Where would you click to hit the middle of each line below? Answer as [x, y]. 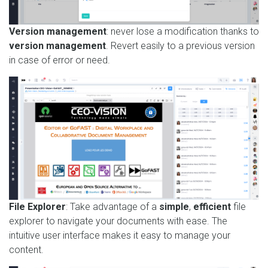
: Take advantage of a [112, 206]
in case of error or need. [60, 60]
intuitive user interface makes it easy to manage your [120, 235]
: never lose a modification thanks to [183, 31]
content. [26, 249]
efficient [212, 206]
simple [174, 206]
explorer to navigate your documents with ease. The [118, 221]
